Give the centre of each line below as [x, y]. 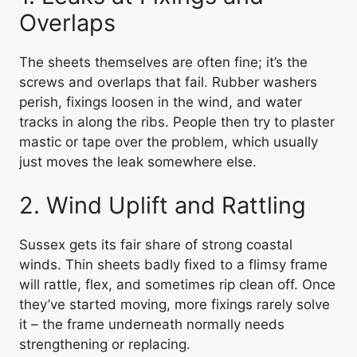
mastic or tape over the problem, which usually [169, 141]
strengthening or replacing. [105, 344]
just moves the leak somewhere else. [138, 161]
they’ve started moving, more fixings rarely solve [175, 304]
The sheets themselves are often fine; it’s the [163, 62]
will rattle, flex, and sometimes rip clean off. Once [177, 284]
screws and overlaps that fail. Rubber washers [168, 82]
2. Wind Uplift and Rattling [163, 205]
